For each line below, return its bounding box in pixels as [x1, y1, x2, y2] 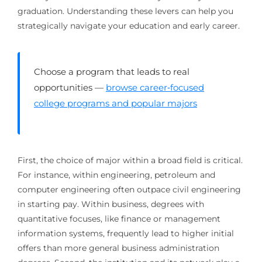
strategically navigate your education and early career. [17, 20, 240, 31]
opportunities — [33, 81, 106, 93]
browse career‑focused [105, 81, 204, 93]
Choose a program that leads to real [33, 65, 189, 77]
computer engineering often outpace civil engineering [17, 184, 241, 195]
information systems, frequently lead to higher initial [17, 227, 234, 239]
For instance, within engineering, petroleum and [17, 169, 215, 180]
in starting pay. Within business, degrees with [17, 198, 204, 209]
